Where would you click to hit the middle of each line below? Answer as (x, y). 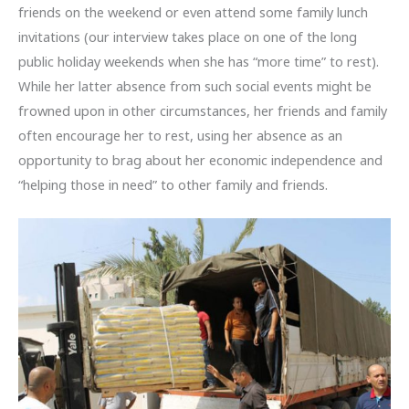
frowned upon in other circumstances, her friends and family (203, 110)
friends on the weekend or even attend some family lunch (193, 12)
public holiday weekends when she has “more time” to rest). (199, 61)
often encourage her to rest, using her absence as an (180, 135)
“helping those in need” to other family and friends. (173, 184)
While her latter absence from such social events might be (195, 86)
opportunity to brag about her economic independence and (200, 160)
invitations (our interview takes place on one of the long (188, 37)
